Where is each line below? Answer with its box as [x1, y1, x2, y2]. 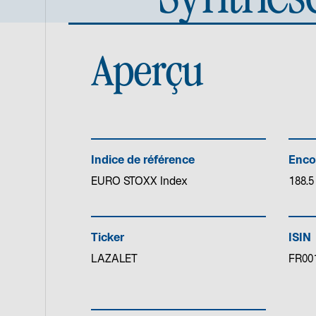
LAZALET [91, 253, 138, 266]
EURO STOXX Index [91, 176, 188, 188]
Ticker [91, 232, 125, 245]
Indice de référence [91, 154, 195, 167]
